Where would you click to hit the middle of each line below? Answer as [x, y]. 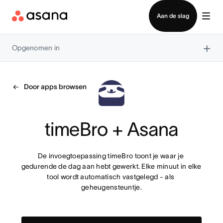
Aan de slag [173, 16]
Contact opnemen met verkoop [111, 6]
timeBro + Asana [111, 129]
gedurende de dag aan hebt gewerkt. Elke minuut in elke [111, 166]
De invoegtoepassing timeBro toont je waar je [111, 156]
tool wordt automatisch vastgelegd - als [111, 177]
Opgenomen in [36, 48]
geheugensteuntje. [111, 187]
